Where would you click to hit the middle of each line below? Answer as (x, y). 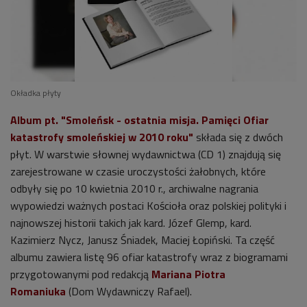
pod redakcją (122, 274)
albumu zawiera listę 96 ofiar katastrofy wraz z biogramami (149, 257)
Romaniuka (38, 292)
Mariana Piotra (188, 274)
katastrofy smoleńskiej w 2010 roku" (102, 137)
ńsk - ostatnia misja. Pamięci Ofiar (183, 120)
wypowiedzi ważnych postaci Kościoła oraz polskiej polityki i (148, 206)
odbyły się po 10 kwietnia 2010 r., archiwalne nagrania (134, 189)
